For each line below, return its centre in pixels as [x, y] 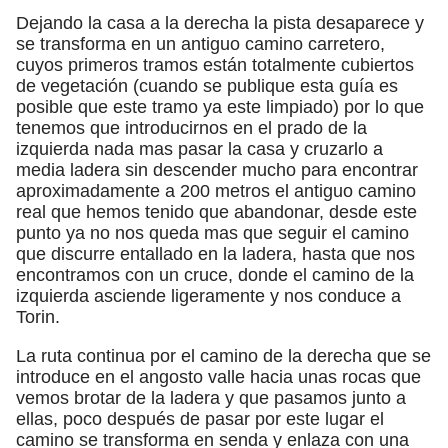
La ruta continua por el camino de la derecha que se [223, 355]
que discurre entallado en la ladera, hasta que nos [215, 253]
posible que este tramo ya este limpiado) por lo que [220, 106]
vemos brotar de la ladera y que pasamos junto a [211, 397]
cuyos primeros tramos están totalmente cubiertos [215, 64]
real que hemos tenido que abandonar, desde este [216, 211]
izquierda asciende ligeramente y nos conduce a [208, 295]
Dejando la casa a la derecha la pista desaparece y [220, 22]
